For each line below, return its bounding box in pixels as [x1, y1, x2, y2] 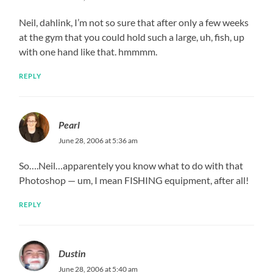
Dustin [58, 247, 87, 259]
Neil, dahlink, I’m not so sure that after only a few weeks [19, 16, 249, 28]
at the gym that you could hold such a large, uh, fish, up [19, 30, 245, 43]
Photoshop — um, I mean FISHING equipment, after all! [19, 174, 249, 186]
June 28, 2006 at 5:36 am [58, 135, 138, 145]
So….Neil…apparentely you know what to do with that [19, 159, 244, 171]
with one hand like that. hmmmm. [19, 45, 158, 57]
